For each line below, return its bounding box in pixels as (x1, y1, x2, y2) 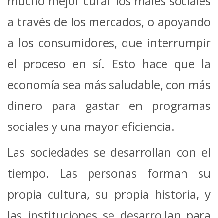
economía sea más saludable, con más (7, 76, 211, 92)
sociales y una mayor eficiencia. (7, 118, 175, 134)
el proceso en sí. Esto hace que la (7, 55, 211, 72)
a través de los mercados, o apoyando (7, 13, 211, 30)
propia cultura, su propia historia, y (7, 185, 211, 202)
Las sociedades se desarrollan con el (7, 144, 211, 160)
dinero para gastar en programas (7, 97, 211, 113)
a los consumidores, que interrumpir (7, 34, 211, 51)
